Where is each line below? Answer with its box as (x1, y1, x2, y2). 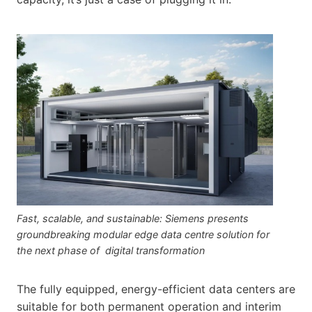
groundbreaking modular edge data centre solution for (17, 228, 270, 240)
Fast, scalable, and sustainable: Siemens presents (17, 212, 249, 224)
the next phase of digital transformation (17, 244, 205, 256)
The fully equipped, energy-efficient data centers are (17, 281, 295, 296)
